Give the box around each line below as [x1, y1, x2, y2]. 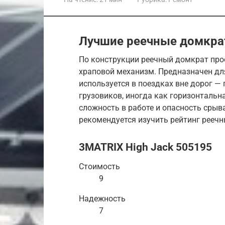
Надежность [79, 194, 126, 204]
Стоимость [79, 162, 120, 172]
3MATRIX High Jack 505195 [79, 141, 212, 154]
